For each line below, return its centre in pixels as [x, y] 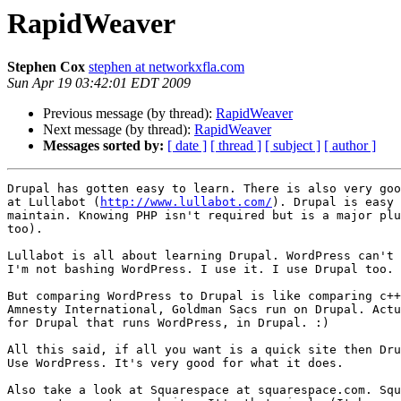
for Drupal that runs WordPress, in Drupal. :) [168, 323]
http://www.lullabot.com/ [186, 202]
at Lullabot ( [54, 202]
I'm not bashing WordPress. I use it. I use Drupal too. [200, 269]
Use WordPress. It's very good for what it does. [175, 363]
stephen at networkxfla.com [166, 67]
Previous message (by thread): [129, 114]
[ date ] [187, 146]
